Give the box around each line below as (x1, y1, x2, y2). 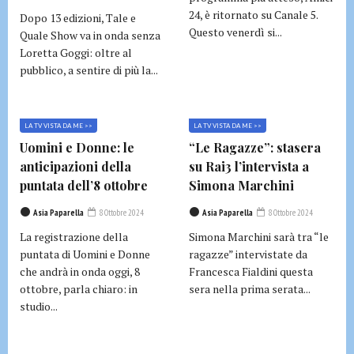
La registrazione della (20, 229, 128, 244)
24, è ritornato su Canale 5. (189, 7, 318, 22)
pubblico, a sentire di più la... (20, 62, 158, 77)
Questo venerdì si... (189, 24, 282, 40)
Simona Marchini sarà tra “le (189, 229, 329, 244)
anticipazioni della (20, 158, 131, 175)
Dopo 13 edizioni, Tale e (20, 10, 136, 25)
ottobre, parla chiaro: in (20, 281, 137, 296)
